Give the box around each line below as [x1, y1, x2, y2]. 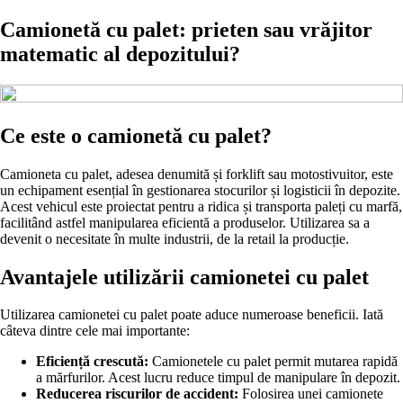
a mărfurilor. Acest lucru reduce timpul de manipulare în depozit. [36, 370, 400, 386]
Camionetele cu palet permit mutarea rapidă [148, 354, 398, 370]
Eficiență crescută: [36, 354, 148, 370]
